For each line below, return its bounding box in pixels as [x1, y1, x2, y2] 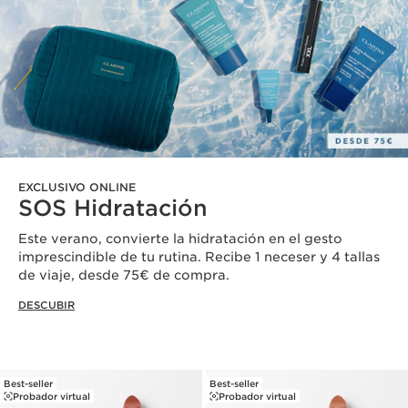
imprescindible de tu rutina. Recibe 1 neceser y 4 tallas [18, 250, 380, 265]
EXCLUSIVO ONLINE [18, 180, 136, 195]
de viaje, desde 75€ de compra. [18, 268, 229, 283]
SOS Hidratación [18, 195, 208, 222]
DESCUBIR [18, 299, 75, 312]
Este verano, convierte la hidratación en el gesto [18, 231, 342, 247]
